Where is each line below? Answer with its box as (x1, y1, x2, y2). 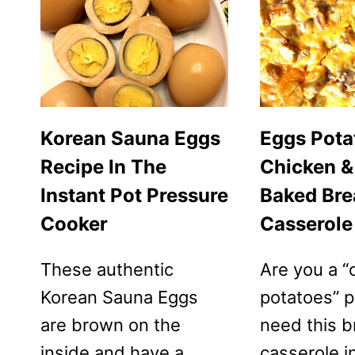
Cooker (40, 212, 108, 235)
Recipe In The (40, 155, 166, 178)
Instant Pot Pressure (40, 183, 228, 207)
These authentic (40, 258, 174, 280)
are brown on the (40, 314, 181, 335)
